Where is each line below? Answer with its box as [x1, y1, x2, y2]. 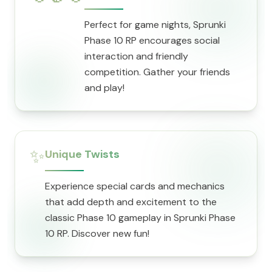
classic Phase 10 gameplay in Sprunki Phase [45, 211, 236, 224]
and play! [84, 81, 124, 94]
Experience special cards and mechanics [45, 180, 225, 192]
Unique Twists [45, 147, 120, 161]
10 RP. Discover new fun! [45, 227, 149, 240]
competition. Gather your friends [84, 66, 230, 78]
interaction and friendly [84, 50, 188, 63]
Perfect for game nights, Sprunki [84, 18, 226, 31]
